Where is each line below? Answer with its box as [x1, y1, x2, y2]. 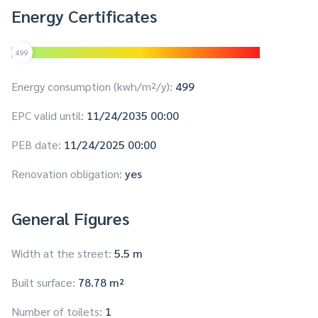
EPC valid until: [11, 108, 84, 124]
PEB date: [11, 137, 61, 153]
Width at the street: [11, 246, 111, 261]
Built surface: [11, 275, 75, 290]
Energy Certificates [11, 4, 157, 28]
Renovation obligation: [11, 166, 122, 182]
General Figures [11, 207, 129, 230]
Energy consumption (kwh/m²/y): [11, 79, 172, 94]
